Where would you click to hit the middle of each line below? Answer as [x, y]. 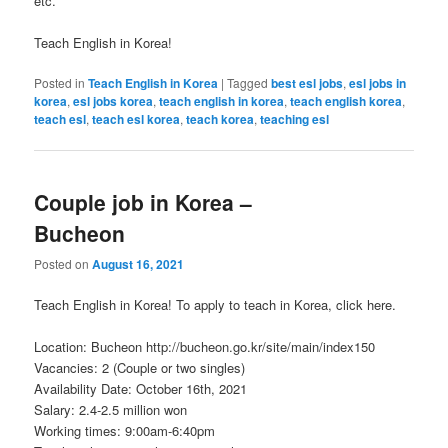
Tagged [248, 83]
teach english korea [346, 101]
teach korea [220, 119]
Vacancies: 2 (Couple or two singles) [140, 368]
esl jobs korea [113, 101]
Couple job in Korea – [143, 201]
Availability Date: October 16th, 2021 [141, 389]
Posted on [63, 263]
